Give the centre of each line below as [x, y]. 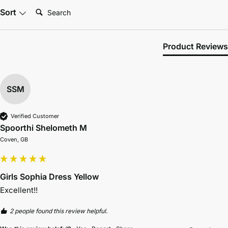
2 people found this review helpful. [59, 211]
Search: [46, 8]
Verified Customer [35, 116]
